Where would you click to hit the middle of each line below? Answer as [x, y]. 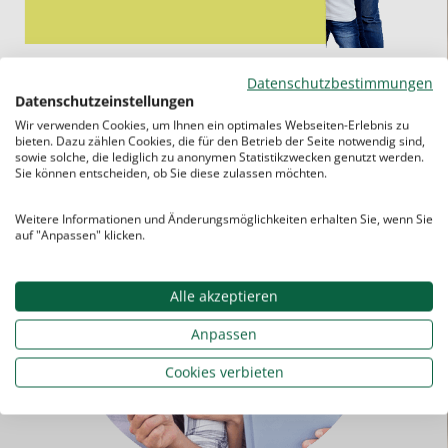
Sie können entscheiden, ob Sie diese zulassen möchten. [171, 172]
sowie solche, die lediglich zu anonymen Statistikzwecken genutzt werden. [219, 156]
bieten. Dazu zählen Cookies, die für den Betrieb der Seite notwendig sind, [220, 140]
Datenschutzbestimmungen [340, 82]
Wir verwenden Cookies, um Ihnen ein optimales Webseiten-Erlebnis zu [212, 124]
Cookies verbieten [224, 371]
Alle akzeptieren [224, 295]
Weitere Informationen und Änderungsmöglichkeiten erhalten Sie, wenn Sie [224, 218]
